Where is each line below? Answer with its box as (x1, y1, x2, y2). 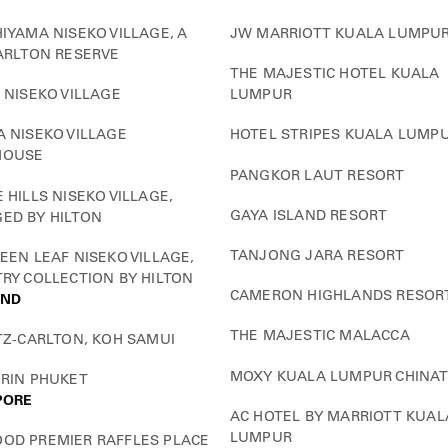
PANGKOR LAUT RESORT (229, 165, 405, 184)
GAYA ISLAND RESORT (229, 205, 388, 224)
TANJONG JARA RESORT (229, 246, 405, 265)
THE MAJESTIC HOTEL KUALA (229, 64, 440, 83)
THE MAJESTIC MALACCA (229, 326, 410, 345)
